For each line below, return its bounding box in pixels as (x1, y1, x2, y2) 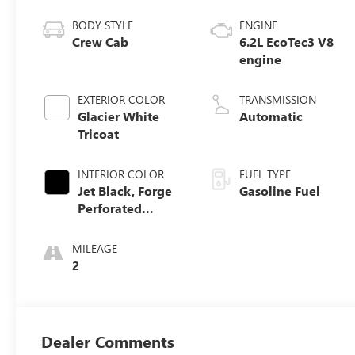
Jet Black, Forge (78, 181, 173, 199)
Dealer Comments (41, 330, 175, 352)
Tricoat (78, 124, 120, 142)
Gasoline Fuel (239, 181, 321, 199)
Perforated (78, 199, 143, 216)
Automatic (239, 107, 303, 124)
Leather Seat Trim (78, 216, 183, 234)
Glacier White (78, 107, 160, 124)
